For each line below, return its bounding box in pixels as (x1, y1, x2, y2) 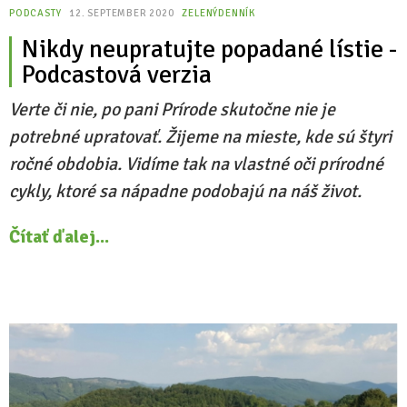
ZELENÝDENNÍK (182, 7, 256, 19)
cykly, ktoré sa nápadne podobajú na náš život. (9, 180, 362, 203)
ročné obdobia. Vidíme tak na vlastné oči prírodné (9, 153, 383, 175)
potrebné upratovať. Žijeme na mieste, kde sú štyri (9, 125, 392, 148)
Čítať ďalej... (9, 225, 109, 248)
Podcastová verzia (21, 59, 212, 90)
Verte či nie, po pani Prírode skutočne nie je (9, 98, 335, 121)
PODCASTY (9, 7, 62, 19)
